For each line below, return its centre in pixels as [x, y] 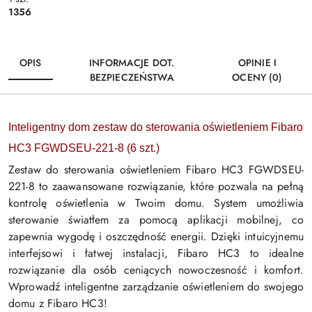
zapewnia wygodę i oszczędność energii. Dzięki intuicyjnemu [156, 237]
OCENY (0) [257, 78]
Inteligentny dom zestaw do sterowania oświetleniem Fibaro [156, 127]
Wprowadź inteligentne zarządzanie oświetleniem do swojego [156, 287]
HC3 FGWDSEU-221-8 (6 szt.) [84, 148]
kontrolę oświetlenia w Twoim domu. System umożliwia [156, 203]
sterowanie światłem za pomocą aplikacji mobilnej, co [156, 220]
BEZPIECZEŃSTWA [132, 78]
